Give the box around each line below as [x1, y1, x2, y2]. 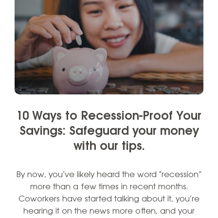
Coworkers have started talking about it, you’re [18, 194, 200, 204]
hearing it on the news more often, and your [23, 206, 195, 216]
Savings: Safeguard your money [19, 125, 199, 138]
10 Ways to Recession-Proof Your [17, 109, 201, 123]
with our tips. [73, 140, 145, 153]
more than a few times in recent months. [30, 182, 188, 192]
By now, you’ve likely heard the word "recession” [16, 170, 202, 180]
